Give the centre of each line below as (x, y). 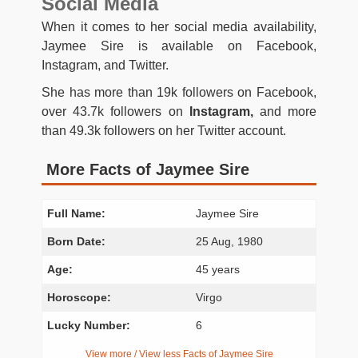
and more (285, 111)
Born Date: (77, 241)
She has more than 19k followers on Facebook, (179, 92)
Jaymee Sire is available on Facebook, (179, 46)
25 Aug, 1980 (230, 241)
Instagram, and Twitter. (105, 65)
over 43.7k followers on (115, 111)
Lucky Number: (89, 325)
